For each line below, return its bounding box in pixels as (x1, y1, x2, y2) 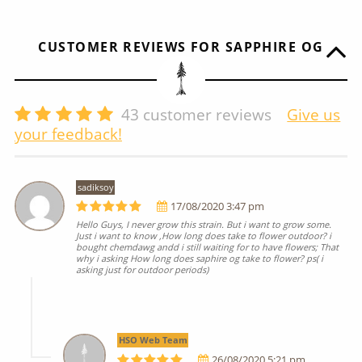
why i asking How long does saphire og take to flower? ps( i (76, 252, 324, 265)
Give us (287, 104, 341, 125)
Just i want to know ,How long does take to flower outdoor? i (76, 229, 332, 242)
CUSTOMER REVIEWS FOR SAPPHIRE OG (38, 38, 324, 57)
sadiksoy (77, 181, 114, 194)
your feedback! (14, 124, 122, 145)
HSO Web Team (118, 334, 187, 347)
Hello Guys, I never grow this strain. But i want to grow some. (76, 218, 332, 231)
